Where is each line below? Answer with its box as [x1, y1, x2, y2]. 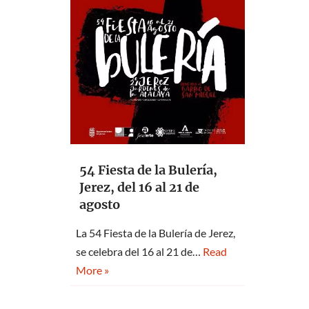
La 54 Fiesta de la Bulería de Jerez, [76, 226, 235, 240]
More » [76, 263, 109, 277]
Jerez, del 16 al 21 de [79, 179, 199, 196]
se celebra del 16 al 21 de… [76, 245, 203, 259]
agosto [79, 197, 120, 213]
